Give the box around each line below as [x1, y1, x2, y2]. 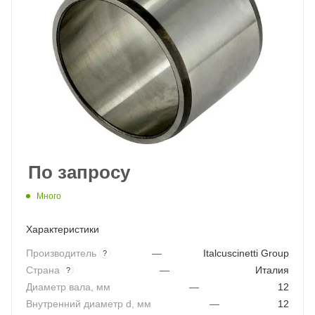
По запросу [28, 162, 130, 183]
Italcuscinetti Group [203, 247, 289, 259]
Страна [26, 264, 63, 276]
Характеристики [26, 223, 99, 235]
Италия [255, 264, 289, 276]
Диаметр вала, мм [26, 281, 110, 292]
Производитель [26, 247, 99, 259]
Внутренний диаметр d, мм [26, 298, 151, 309]
